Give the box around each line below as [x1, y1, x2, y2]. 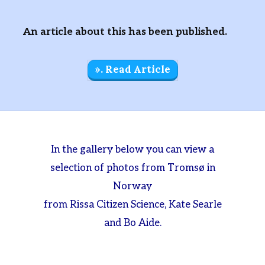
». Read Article [95, 63, 170, 76]
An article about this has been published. [23, 26, 227, 38]
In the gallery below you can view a [51, 144, 214, 156]
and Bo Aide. [104, 217, 161, 230]
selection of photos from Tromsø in [50, 162, 215, 174]
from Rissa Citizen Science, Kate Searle [43, 199, 222, 211]
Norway [113, 180, 152, 193]
